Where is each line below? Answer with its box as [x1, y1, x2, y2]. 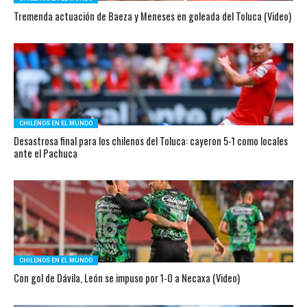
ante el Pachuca [13, 146, 77, 160]
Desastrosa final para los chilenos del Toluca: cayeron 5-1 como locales [13, 134, 288, 148]
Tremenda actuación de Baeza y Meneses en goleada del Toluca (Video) [13, 9, 291, 23]
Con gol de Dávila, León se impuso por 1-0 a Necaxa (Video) [13, 271, 240, 285]
